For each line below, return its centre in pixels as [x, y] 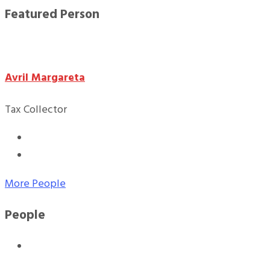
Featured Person [52, 14]
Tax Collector [36, 110]
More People [35, 184]
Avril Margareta [45, 78]
